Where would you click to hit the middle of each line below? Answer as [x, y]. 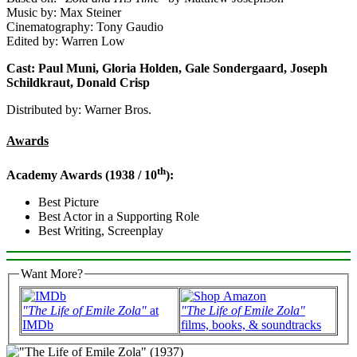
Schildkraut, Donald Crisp [78, 82]
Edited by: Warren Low [66, 41]
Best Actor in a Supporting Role [119, 217]
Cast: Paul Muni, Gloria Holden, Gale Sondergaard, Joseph [167, 68]
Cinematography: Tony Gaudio [85, 26]
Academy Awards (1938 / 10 [82, 175]
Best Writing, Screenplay [101, 231]
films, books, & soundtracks [251, 324]
